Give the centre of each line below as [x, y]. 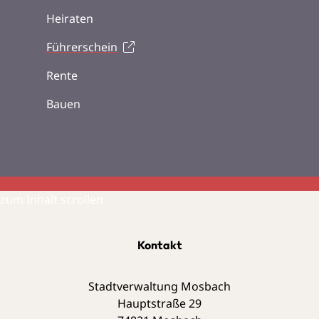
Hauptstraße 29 [159, 303]
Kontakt [159, 245]
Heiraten [70, 18]
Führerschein [82, 47]
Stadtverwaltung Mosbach [159, 286]
